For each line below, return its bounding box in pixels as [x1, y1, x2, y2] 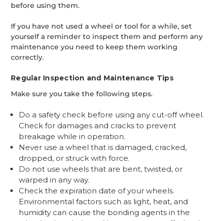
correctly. [11, 52, 44, 62]
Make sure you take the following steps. [11, 89, 153, 98]
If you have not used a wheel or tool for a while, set [11, 21, 192, 31]
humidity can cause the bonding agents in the [19, 207, 190, 217]
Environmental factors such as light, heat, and [19, 196, 188, 206]
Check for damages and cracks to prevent [19, 120, 177, 130]
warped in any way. [19, 175, 90, 184]
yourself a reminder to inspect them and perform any [11, 32, 203, 41]
